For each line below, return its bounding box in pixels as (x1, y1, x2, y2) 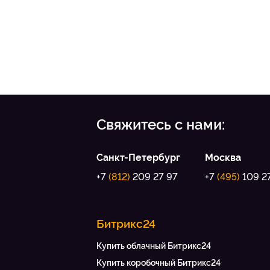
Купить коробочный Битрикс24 (96, 258, 221, 268)
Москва (205, 152, 242, 164)
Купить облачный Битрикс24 (96, 241, 211, 251)
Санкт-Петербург (96, 152, 180, 164)
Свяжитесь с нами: (96, 116, 225, 134)
